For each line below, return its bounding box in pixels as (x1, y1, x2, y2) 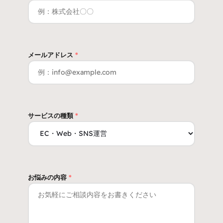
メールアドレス (28, 50, 75, 59)
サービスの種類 (28, 111, 75, 119)
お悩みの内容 (28, 173, 69, 181)
